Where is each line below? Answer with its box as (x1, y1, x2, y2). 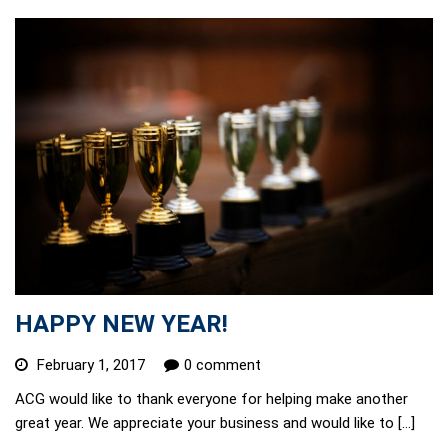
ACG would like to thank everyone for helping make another (15, 389, 408, 408)
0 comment (184, 355, 261, 374)
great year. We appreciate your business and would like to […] (15, 413, 415, 432)
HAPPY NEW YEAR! (15, 309, 228, 338)
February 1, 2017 (33, 355, 149, 374)
